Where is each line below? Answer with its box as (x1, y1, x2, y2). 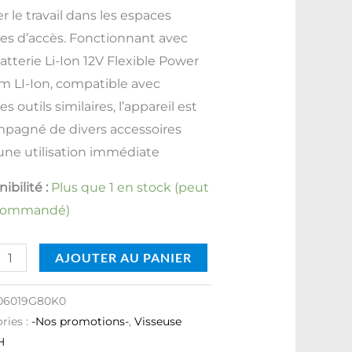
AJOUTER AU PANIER (54, 250, 192, 266)
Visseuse (134, 314, 182, 329)
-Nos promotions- (31, 314, 130, 329)
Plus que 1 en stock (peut (51, 180, 210, 196)
